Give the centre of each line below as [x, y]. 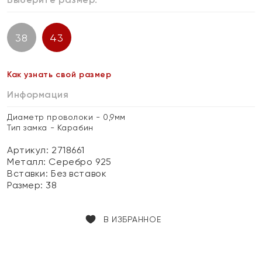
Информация [38, 94]
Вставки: [29, 173]
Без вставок [79, 173]
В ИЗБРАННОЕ [132, 219]
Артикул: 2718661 [46, 150]
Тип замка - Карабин [50, 127]
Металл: [28, 162]
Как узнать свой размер [59, 75]
